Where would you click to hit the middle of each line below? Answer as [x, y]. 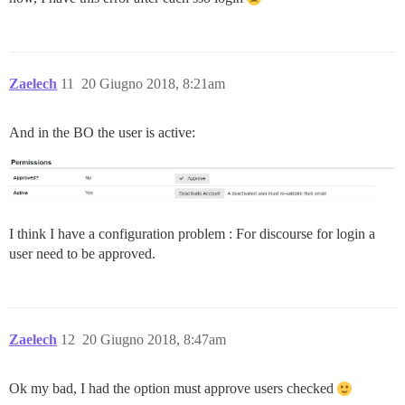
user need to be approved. [82, 254]
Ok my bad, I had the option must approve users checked [173, 389]
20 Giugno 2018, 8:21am [153, 83]
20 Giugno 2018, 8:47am [154, 340]
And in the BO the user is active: [102, 132]
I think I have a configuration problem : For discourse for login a [192, 234]
